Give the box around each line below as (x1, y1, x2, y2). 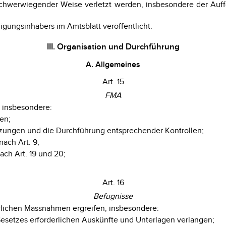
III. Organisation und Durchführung (46, 41, 180, 52)
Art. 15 (102, 77, 124, 87)
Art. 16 (102, 178, 124, 188)
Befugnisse (93, 191, 133, 201)
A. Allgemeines (86, 60, 140, 70)
